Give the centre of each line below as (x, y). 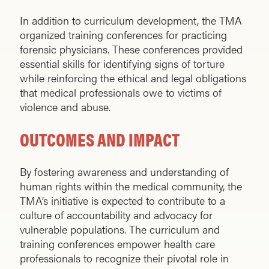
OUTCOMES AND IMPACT (100, 139)
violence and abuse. (65, 107)
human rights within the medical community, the (131, 186)
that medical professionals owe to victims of (121, 92)
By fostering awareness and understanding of (124, 172)
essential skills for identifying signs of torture (122, 64)
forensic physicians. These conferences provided (131, 49)
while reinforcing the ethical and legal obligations (133, 78)
